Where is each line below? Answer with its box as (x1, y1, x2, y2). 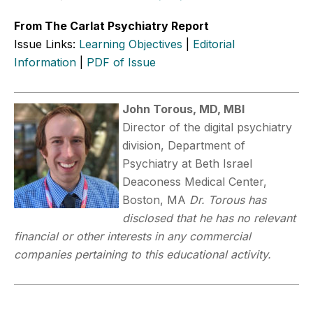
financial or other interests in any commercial (14, 228, 251, 243)
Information (14, 54, 76, 69)
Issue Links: (14, 36, 79, 51)
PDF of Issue (87, 54, 156, 69)
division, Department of (122, 138, 245, 152)
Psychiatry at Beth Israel (122, 156, 252, 170)
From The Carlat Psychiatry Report (14, 18, 209, 33)
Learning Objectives (79, 36, 182, 51)
